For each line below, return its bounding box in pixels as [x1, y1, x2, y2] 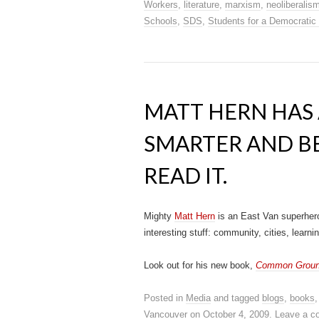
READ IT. [144, 162, 227, 188]
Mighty [144, 211, 174, 221]
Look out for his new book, [144, 260, 256, 271]
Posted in [144, 293, 186, 303]
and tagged [211, 293, 262, 303]
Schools [144, 16, 177, 26]
